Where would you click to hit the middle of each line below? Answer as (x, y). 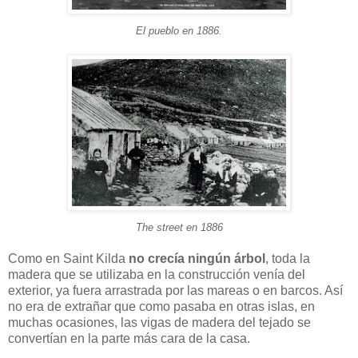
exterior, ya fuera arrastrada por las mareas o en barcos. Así (175, 290)
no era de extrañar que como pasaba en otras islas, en (161, 306)
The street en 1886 (179, 227)
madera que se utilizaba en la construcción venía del (157, 274)
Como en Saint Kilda (68, 258)
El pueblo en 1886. (179, 30)
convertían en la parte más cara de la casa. (129, 338)
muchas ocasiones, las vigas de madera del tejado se (159, 322)
